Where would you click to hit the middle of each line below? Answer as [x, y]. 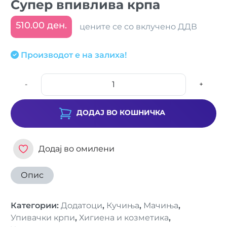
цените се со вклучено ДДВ [138, 27]
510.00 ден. [41, 25]
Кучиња [123, 205]
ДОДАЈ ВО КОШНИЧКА [121, 113]
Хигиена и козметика [124, 218]
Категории [34, 205]
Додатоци [82, 205]
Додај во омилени [77, 149]
